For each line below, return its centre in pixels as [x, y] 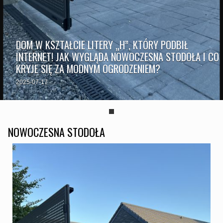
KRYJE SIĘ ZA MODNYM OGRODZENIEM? [88, 68]
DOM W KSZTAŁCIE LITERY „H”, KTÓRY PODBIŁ [102, 45]
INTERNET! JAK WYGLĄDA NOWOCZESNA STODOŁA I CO [117, 56]
